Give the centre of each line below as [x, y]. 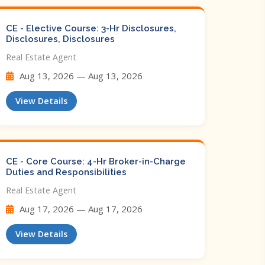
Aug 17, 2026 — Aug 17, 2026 [80, 209]
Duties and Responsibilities [66, 172]
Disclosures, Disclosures [60, 39]
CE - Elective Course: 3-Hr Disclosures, [91, 28]
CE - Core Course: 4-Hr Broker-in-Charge [96, 161]
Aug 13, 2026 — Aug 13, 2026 [80, 76]
